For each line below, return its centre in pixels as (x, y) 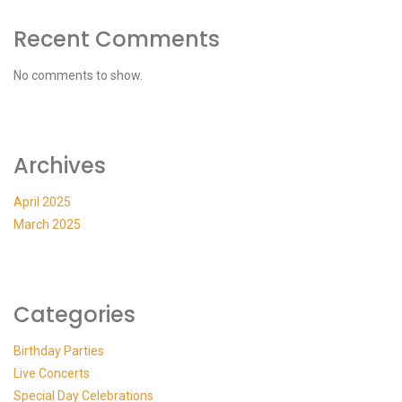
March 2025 (47, 224)
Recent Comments (117, 39)
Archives (60, 166)
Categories (74, 315)
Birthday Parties (59, 351)
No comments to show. (78, 75)
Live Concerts (52, 373)
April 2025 (42, 202)
